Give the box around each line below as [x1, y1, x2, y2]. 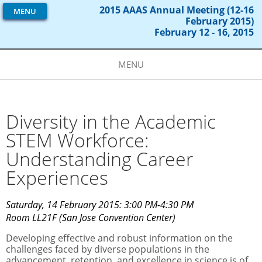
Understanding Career [6, 146, 193, 171]
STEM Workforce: [6, 127, 149, 153]
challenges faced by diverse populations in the [6, 243, 209, 256]
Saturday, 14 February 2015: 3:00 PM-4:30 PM [6, 198, 194, 211]
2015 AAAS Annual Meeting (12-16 [99, 4, 254, 16]
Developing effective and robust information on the [6, 232, 233, 245]
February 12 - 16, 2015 [154, 26, 254, 39]
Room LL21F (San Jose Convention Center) [6, 211, 175, 225]
